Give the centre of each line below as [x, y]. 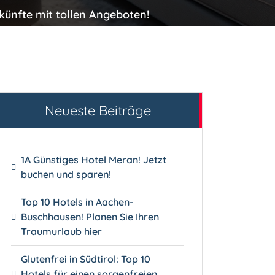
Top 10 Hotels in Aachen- [77, 202]
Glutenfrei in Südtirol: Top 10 [86, 259]
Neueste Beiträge [98, 110]
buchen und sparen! [66, 174]
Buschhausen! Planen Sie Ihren [90, 216]
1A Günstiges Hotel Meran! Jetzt [94, 159]
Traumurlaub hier [62, 231]
